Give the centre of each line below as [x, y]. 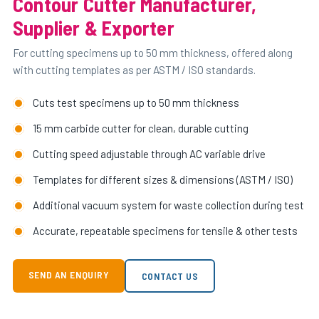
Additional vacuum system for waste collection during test [168, 205]
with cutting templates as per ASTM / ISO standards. [134, 70]
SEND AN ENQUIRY [69, 274]
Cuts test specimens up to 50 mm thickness [136, 103]
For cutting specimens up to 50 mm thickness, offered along [153, 53]
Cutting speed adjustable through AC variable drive [149, 154]
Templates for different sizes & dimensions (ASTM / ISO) [163, 179]
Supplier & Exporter [94, 28]
